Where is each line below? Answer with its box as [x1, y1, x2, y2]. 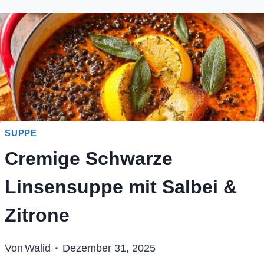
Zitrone [5, 204, 70, 226]
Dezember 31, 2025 [62, 242, 156, 255]
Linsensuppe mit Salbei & [5, 176, 237, 198]
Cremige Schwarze [5, 148, 173, 170]
